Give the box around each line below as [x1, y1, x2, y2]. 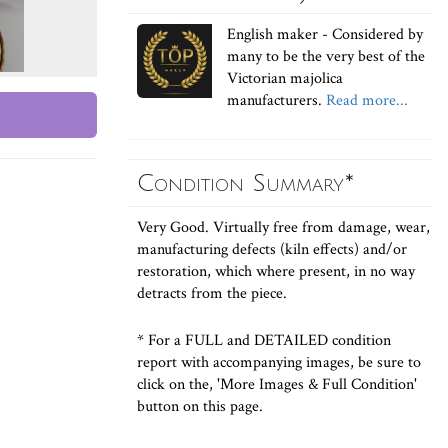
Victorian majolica [227, 68, 343, 89]
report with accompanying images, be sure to [137, 352, 421, 373]
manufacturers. [227, 90, 322, 111]
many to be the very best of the [227, 46, 425, 67]
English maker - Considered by [227, 24, 423, 45]
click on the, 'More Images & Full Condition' [137, 374, 417, 395]
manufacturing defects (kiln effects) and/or [137, 239, 407, 260]
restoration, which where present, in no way [137, 261, 415, 282]
